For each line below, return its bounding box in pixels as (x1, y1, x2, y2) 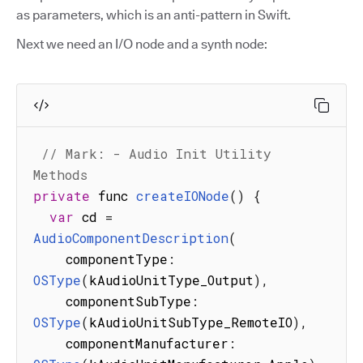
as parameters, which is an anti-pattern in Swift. (16, 7, 291, 23)
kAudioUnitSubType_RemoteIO (89, 314, 293, 331)
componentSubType (66, 293, 191, 310)
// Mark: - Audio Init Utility (41, 145, 271, 163)
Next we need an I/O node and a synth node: (16, 36, 267, 53)
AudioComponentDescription (33, 229, 228, 247)
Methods (33, 166, 88, 184)
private (33, 187, 90, 205)
